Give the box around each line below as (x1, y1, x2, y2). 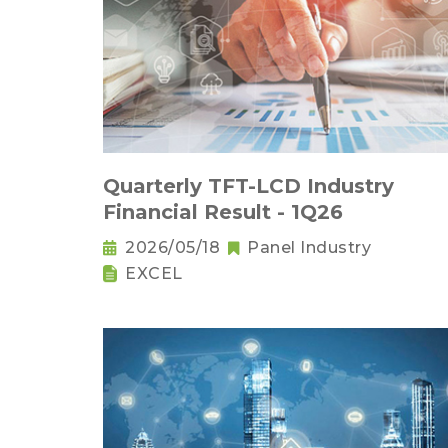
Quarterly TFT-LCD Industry (103, 174, 394, 199)
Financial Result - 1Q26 (103, 200, 343, 225)
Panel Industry (247, 238, 371, 258)
